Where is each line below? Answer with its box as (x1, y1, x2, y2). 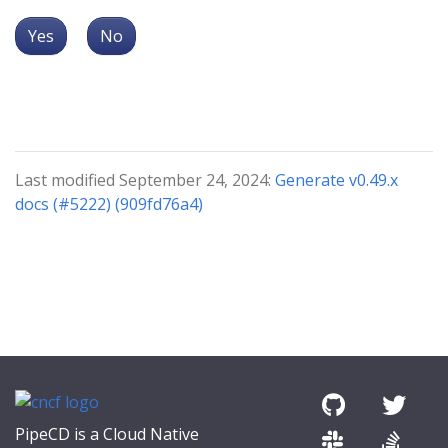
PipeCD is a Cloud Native (15, 423, 199, 445)
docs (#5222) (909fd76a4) (15, 193, 203, 216)
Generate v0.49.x (275, 169, 398, 192)
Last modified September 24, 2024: (15, 169, 275, 192)
